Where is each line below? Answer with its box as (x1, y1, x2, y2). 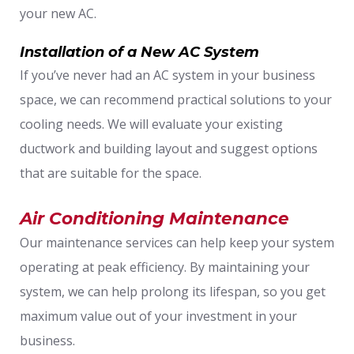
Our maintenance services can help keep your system (20, 233, 334, 251)
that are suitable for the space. (20, 164, 201, 182)
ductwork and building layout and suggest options (20, 139, 318, 157)
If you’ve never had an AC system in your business (20, 66, 315, 84)
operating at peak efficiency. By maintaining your (20, 258, 310, 276)
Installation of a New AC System (20, 43, 259, 61)
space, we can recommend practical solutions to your (20, 90, 332, 108)
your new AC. (20, 4, 96, 22)
